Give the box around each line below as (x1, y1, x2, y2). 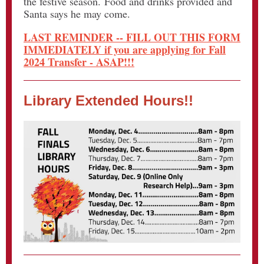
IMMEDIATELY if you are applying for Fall (24, 42, 226, 57)
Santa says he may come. (24, 6, 130, 21)
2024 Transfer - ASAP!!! (24, 54, 134, 70)
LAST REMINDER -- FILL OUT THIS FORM (24, 29, 240, 45)
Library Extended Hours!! (24, 93, 193, 108)
